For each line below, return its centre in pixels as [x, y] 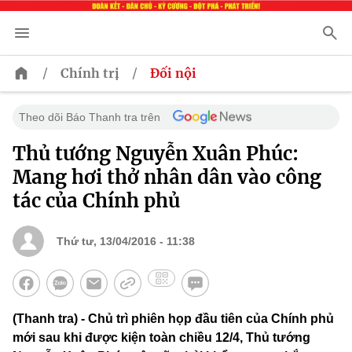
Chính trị [90, 73]
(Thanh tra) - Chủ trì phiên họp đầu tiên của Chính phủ [173, 319]
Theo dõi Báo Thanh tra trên [90, 117]
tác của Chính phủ [96, 201]
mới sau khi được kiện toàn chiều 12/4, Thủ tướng [161, 338]
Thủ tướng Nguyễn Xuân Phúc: [156, 154]
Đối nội [173, 73]
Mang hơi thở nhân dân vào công [167, 178]
